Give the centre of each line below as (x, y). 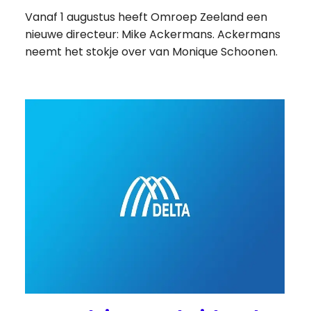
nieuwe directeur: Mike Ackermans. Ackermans (153, 34)
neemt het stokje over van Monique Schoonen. (152, 51)
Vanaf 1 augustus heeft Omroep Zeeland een (146, 17)
